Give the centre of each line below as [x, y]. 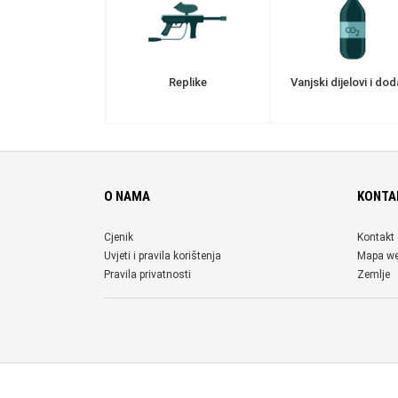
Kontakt [376, 237]
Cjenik [119, 237]
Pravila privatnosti [147, 275]
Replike [187, 82]
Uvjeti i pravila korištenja [163, 256]
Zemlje [374, 275]
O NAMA [127, 196]
